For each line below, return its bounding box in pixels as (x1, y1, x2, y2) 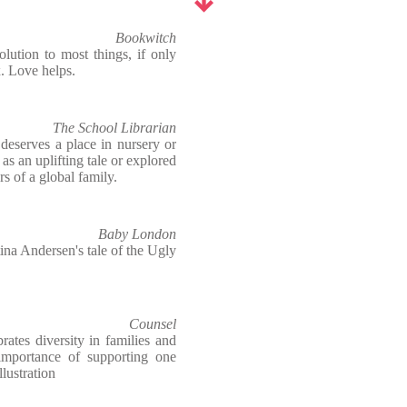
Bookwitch (115, 30, 176, 45)
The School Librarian (53, 120, 176, 135)
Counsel (129, 316, 176, 332)
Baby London (98, 226, 176, 242)
